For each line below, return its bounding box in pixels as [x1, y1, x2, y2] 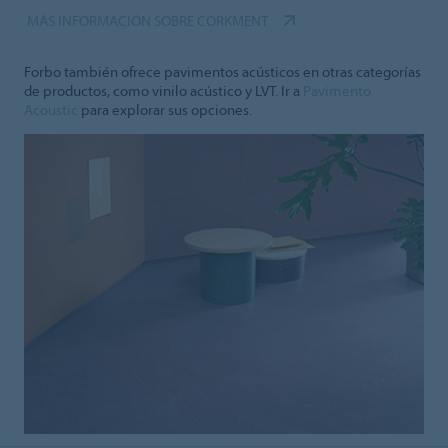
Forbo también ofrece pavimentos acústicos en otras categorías [24, 62, 421, 82]
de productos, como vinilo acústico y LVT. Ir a [24, 81, 303, 101]
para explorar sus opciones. [78, 100, 252, 120]
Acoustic [24, 100, 78, 120]
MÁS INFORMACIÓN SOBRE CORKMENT [27, 11, 268, 31]
